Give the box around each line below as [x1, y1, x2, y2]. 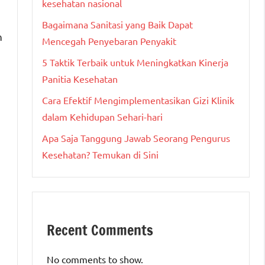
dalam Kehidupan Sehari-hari [42, 111, 163, 123]
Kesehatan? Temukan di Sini [42, 148, 159, 161]
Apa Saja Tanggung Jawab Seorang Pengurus [42, 132, 230, 144]
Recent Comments [47, 220, 153, 241]
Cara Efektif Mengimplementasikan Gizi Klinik [42, 94, 234, 106]
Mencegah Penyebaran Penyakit [42, 35, 176, 47]
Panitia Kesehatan [42, 73, 118, 85]
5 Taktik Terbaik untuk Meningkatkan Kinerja [42, 56, 228, 69]
